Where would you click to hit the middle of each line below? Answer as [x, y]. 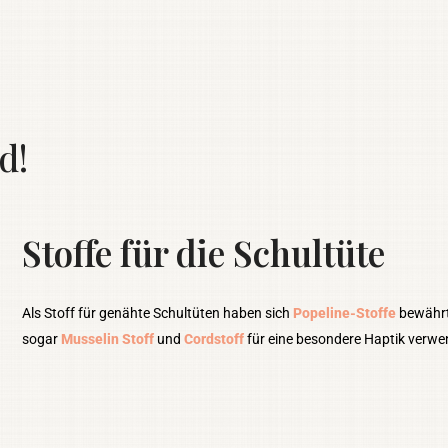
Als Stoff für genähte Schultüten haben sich [158, 312]
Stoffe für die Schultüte [204, 252]
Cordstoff [214, 338]
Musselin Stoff [108, 338]
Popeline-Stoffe [345, 312]
